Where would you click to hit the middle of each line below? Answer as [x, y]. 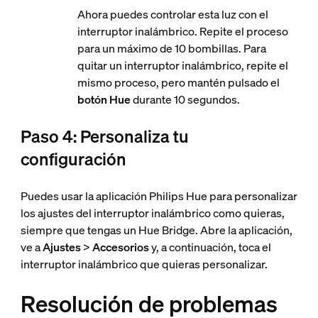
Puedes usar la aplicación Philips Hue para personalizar [159, 196]
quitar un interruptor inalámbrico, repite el [182, 65]
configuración [73, 159]
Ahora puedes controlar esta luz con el [172, 14]
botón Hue [104, 99]
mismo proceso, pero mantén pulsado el [178, 82]
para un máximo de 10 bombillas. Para [171, 48]
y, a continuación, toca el [210, 247]
